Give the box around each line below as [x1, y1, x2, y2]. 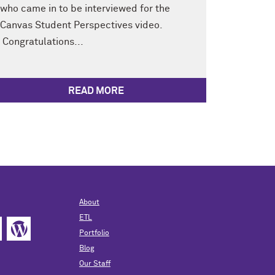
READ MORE [68, 85, 124, 96]
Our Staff [79, 260, 110, 268]
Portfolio [79, 229, 109, 237]
